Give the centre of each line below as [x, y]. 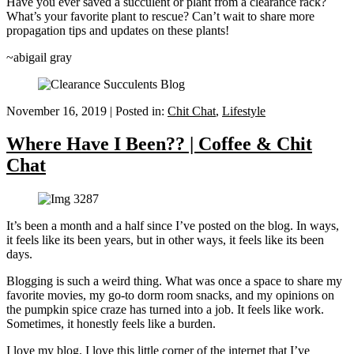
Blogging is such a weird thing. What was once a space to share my [174, 281]
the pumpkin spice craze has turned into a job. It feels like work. [165, 310]
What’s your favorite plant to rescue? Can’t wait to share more [160, 16]
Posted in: [141, 111]
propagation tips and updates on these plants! [118, 30]
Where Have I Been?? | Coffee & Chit [159, 144]
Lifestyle [244, 111]
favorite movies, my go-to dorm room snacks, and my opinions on [170, 296]
